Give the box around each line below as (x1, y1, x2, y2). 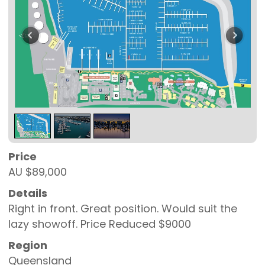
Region (8, 238, 48, 253)
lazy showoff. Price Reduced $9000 (8, 216, 192, 232)
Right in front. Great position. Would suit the (8, 201, 238, 216)
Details (8, 186, 48, 201)
